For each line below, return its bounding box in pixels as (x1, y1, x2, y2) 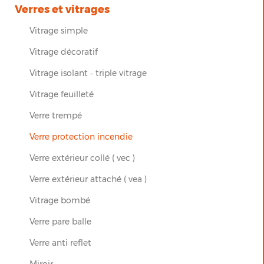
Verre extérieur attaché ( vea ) (29, 173, 147, 184)
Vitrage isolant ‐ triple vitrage (29, 67, 147, 78)
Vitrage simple (29, 25, 88, 36)
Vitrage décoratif (29, 46, 98, 57)
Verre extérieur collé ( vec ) (29, 152, 135, 163)
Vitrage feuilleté (29, 88, 94, 100)
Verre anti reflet (29, 237, 91, 248)
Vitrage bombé (29, 194, 90, 206)
